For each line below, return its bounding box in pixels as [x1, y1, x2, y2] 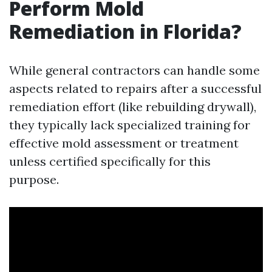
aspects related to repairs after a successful [9, 80, 262, 96]
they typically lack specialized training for [9, 117, 250, 132]
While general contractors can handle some [9, 62, 260, 78]
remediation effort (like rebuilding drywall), [9, 98, 256, 114]
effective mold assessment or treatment [9, 135, 239, 151]
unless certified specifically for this [9, 153, 211, 169]
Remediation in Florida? [9, 18, 242, 44]
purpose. [9, 171, 59, 187]
